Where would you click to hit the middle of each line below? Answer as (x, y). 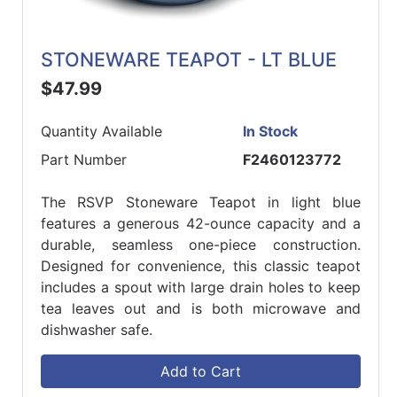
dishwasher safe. (97, 330)
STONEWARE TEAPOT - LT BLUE (189, 60)
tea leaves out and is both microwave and (201, 309)
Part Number (84, 160)
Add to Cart (201, 372)
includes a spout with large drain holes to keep (201, 288)
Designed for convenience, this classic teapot (201, 266)
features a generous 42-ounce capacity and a (201, 224)
